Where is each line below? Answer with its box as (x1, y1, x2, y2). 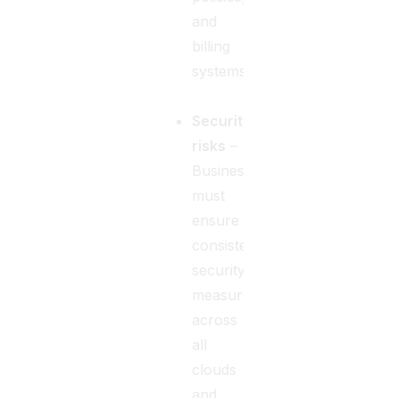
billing (192, 36, 231, 55)
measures (192, 285, 259, 304)
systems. (192, 61, 251, 80)
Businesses (192, 161, 267, 179)
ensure (192, 211, 240, 229)
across (192, 310, 238, 329)
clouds (192, 360, 237, 378)
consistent (192, 235, 261, 254)
